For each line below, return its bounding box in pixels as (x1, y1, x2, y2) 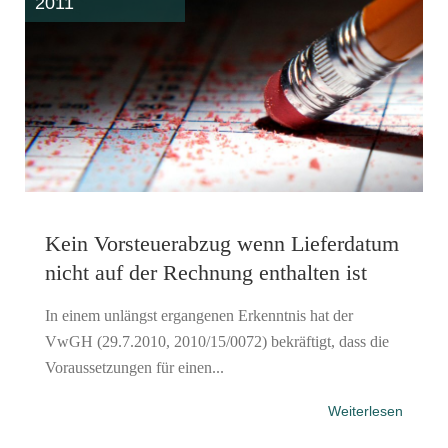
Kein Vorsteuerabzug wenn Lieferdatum (45, 230, 399, 256)
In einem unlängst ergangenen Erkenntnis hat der (45, 306, 353, 324)
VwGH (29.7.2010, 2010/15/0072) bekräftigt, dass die (45, 332, 389, 350)
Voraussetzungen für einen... (45, 358, 224, 376)
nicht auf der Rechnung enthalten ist (45, 259, 367, 285)
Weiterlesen (328, 402, 403, 419)
